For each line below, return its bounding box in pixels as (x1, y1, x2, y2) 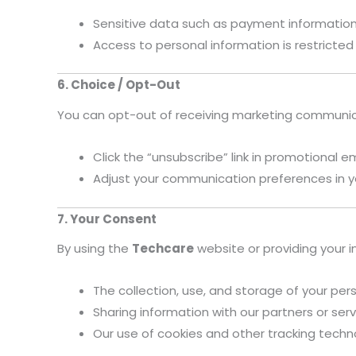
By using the (57, 240, 132, 257)
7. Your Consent (57, 210, 157, 227)
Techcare (132, 240, 194, 257)
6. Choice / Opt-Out (57, 76, 180, 94)
